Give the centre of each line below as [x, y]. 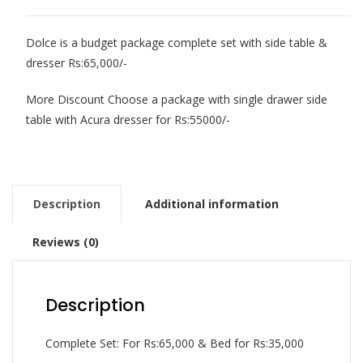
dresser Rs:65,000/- [76, 63]
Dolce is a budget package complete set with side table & [176, 43]
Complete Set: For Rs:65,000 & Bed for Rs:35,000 [175, 344]
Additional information [212, 204]
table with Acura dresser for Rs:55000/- [128, 120]
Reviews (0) [66, 242]
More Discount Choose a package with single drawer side [176, 100]
